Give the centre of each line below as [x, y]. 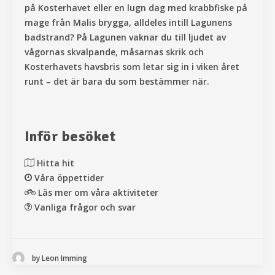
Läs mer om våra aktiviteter [98, 193]
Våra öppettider [69, 178]
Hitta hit [56, 163]
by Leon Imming [60, 258]
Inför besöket [70, 137]
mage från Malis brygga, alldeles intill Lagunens [128, 23]
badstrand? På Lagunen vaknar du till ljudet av [125, 37]
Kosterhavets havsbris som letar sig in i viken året [132, 67]
